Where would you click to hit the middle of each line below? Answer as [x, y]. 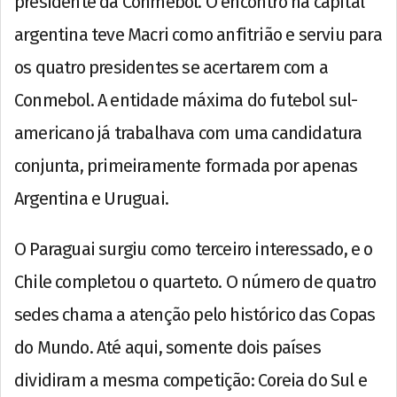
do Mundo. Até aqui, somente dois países [167, 347]
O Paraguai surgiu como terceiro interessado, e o [194, 249]
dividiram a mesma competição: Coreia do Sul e [191, 380]
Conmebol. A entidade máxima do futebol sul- [186, 100]
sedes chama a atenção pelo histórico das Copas [195, 314]
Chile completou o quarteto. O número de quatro [195, 281]
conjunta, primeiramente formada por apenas [186, 165]
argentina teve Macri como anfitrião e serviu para [198, 34]
